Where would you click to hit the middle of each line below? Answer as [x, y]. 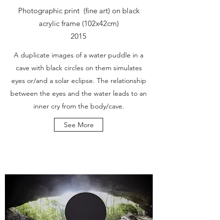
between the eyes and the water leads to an [79, 93]
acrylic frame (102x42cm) [79, 23]
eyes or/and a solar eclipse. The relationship [79, 81]
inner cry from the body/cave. [79, 106]
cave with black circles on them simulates [79, 68]
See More [79, 125]
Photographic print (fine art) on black [79, 11]
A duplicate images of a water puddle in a [79, 55]
